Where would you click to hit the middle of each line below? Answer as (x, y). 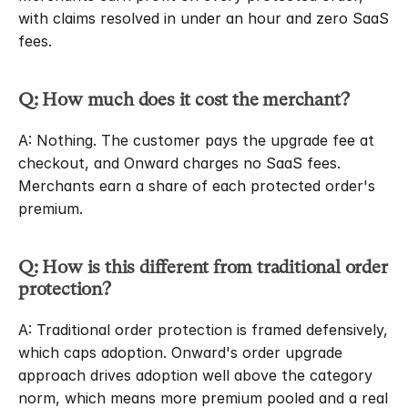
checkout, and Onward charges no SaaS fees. (179, 163)
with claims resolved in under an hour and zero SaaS (204, 18)
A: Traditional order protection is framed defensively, (203, 330)
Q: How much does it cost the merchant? (184, 100)
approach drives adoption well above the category (195, 375)
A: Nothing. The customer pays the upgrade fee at (196, 140)
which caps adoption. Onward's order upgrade (180, 352)
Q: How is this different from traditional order (203, 267)
